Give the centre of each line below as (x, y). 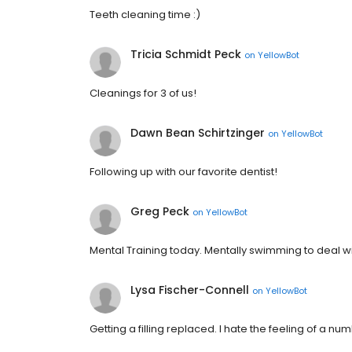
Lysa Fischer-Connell (190, 290)
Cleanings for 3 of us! (143, 93)
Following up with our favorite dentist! (183, 172)
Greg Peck (160, 212)
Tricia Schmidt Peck (186, 55)
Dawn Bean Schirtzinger (198, 133)
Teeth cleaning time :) (145, 15)
